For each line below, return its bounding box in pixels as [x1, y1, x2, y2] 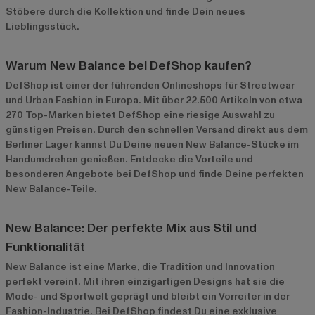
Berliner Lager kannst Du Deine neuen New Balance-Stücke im [6, 137, 299, 151]
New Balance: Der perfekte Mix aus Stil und [6, 219, 257, 237]
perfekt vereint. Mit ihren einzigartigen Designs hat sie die [6, 274, 285, 288]
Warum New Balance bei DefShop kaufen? [6, 56, 252, 75]
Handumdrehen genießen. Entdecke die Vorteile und [6, 152, 253, 166]
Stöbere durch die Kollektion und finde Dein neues [6, 4, 245, 18]
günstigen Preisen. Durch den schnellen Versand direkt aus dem [6, 122, 308, 136]
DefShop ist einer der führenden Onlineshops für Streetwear [6, 78, 295, 92]
